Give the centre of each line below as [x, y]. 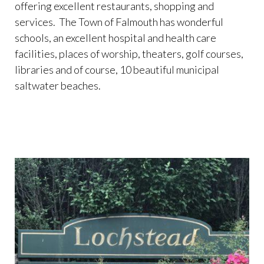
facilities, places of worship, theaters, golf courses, [129, 54]
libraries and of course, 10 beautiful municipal [117, 70]
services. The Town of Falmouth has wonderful [119, 22]
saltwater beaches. [58, 85]
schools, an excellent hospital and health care [115, 38]
